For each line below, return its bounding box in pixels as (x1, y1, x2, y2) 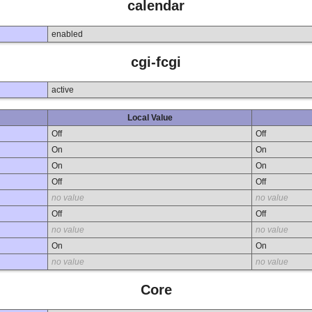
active (52, 85, 74, 95)
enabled (52, 29, 83, 40)
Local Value (127, 113, 173, 123)
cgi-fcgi (131, 54, 181, 70)
